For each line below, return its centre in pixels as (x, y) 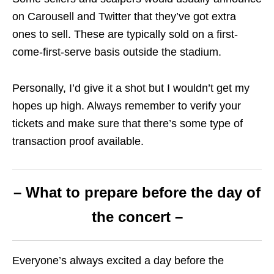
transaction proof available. (80, 141)
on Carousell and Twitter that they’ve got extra (124, 16)
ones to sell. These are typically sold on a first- (125, 34)
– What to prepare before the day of (137, 192)
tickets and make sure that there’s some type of (128, 123)
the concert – (137, 217)
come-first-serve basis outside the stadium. (118, 52)
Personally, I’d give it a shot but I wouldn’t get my (131, 88)
